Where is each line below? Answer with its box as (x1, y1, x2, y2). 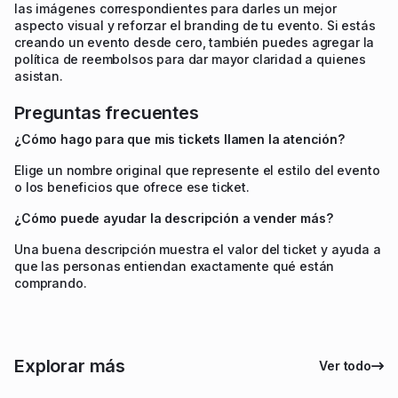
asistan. (14, 68, 63, 84)
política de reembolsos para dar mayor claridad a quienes (14, 51, 367, 67)
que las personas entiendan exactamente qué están (14, 258, 335, 274)
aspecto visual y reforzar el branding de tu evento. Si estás (14, 17, 376, 33)
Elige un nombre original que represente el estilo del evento (14, 162, 380, 178)
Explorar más (14, 354, 126, 377)
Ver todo (319, 357, 371, 373)
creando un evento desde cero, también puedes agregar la (14, 34, 375, 50)
